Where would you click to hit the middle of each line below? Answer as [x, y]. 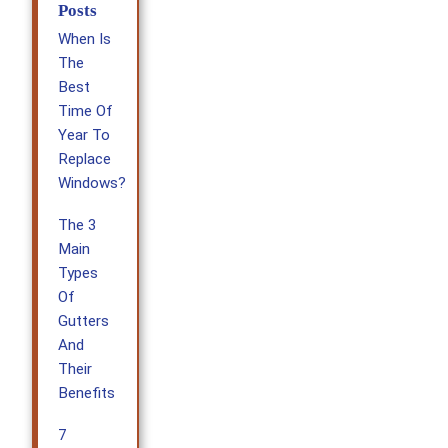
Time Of [86, 111]
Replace [85, 159]
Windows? [92, 183]
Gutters [84, 321]
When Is [85, 39]
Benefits [87, 393]
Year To [84, 135]
